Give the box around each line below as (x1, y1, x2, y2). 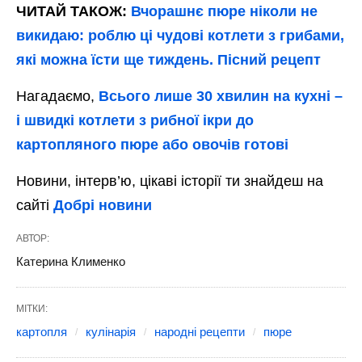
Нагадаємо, (16, 88, 99, 105)
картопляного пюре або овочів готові (16, 137, 288, 154)
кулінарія (86, 325, 136, 339)
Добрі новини (53, 197, 152, 214)
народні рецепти (154, 325, 245, 339)
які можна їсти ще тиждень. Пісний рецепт (16, 52, 321, 69)
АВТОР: (16, 233, 49, 245)
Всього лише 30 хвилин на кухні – (99, 88, 343, 105)
